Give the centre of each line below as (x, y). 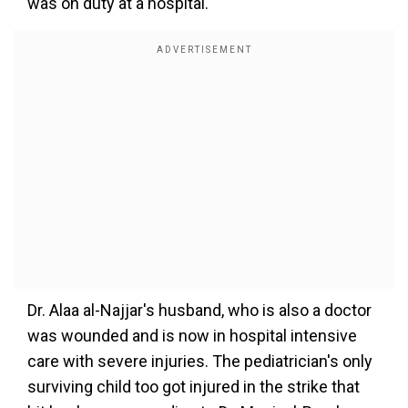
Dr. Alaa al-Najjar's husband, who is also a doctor (199, 310)
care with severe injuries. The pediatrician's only (200, 361)
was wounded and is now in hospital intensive (192, 336)
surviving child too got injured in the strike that (194, 387)
